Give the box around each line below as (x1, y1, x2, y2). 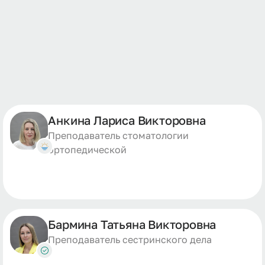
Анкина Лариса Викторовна (48, 113, 206, 127)
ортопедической (48, 144, 127, 156)
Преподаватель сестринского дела (48, 234, 212, 245)
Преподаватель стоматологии (48, 130, 189, 141)
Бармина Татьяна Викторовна (48, 217, 216, 231)
